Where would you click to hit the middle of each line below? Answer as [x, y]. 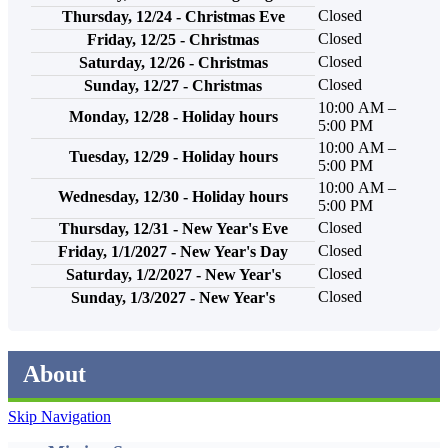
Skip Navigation [59, 416]
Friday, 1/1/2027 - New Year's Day [173, 251]
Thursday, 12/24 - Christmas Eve [173, 16]
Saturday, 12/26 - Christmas [173, 62]
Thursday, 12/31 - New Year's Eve [173, 228]
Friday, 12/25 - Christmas [173, 39]
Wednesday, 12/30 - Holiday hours [173, 196]
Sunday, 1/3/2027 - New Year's [173, 297]
